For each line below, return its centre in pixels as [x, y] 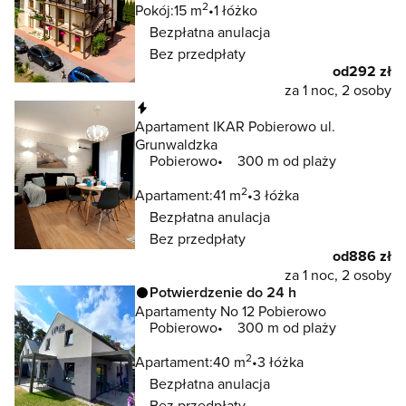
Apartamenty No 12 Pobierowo [231, 311]
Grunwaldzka [176, 144]
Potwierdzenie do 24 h [223, 293]
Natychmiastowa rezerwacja [242, 107]
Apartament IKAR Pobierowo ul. [235, 126]
